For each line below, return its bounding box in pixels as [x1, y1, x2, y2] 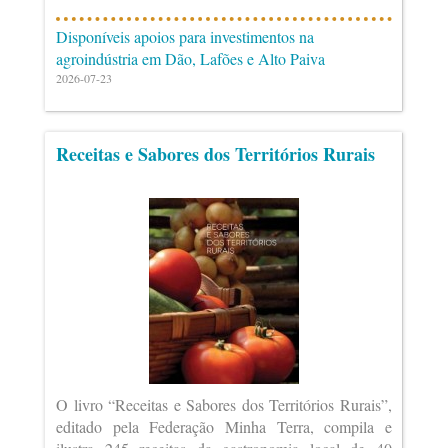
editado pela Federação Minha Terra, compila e [56, 416, 392, 437]
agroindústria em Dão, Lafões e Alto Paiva [56, 48, 325, 69]
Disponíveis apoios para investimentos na [56, 26, 314, 47]
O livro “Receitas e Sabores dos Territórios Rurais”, [56, 394, 392, 415]
